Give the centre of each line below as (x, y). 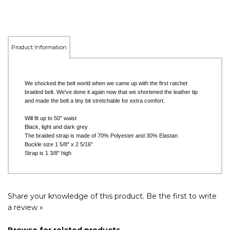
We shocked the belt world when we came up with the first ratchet (106, 81)
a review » (25, 205)
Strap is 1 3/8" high (48, 151)
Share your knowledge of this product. (77, 194)
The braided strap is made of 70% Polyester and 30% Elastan (101, 133)
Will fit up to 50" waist (51, 116)
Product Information (39, 45)
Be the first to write (181, 194)
